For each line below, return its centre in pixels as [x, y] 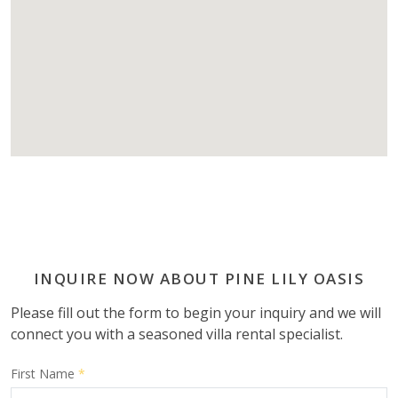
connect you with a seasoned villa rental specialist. [177, 334]
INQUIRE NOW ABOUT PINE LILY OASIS [199, 278]
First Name [44, 373]
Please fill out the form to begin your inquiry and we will [196, 312]
